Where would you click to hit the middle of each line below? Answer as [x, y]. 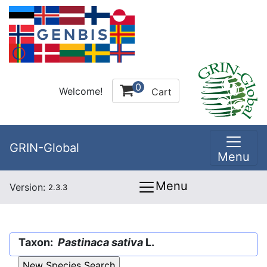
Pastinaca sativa [100, 242]
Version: [29, 187]
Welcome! [81, 91]
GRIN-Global [44, 148]
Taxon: [38, 242]
